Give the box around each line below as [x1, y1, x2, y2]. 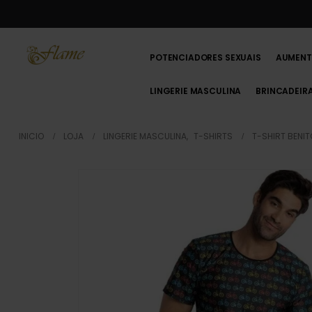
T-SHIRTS [194, 130, 233, 142]
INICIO [19, 130, 44, 142]
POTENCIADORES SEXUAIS [150, 52, 261, 63]
